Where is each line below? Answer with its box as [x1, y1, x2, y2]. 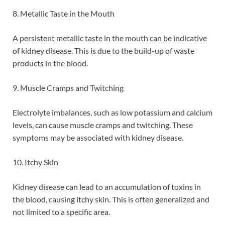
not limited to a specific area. [13, 206, 110, 216]
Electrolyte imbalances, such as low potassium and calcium [13, 107, 212, 117]
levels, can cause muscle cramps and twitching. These [13, 120, 193, 130]
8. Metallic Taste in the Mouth [13, 8, 115, 18]
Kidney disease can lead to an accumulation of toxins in [13, 181, 201, 191]
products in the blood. [13, 58, 88, 68]
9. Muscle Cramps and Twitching [13, 82, 124, 92]
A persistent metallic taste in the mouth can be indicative [13, 33, 207, 43]
